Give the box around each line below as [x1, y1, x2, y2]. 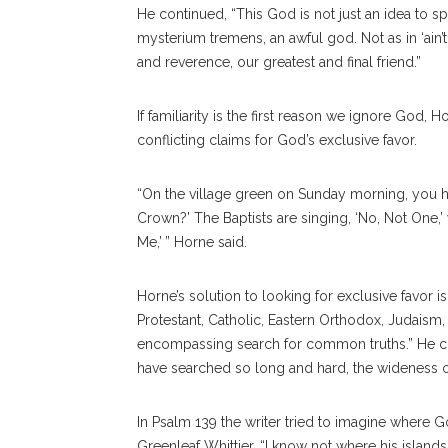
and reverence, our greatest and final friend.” [137, 54, 421, 70]
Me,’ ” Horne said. [137, 234, 251, 250]
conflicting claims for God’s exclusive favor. [137, 132, 417, 148]
